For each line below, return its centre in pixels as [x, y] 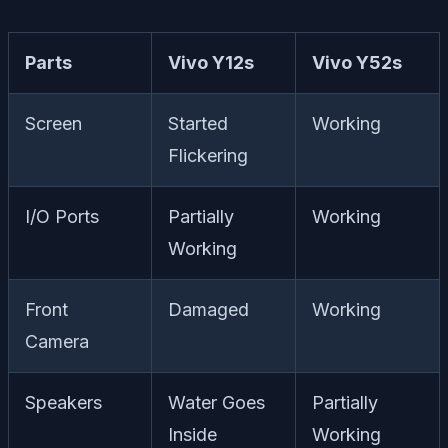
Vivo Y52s [357, 62]
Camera [57, 341]
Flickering [208, 155]
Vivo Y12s [211, 62]
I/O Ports [62, 216]
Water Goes [216, 402]
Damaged [208, 309]
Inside [192, 434]
